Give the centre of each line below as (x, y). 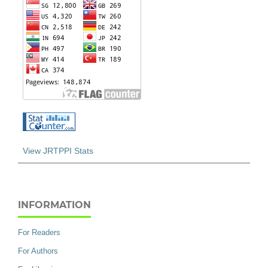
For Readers (39, 233)
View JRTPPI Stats (58, 150)
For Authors (38, 251)
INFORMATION (54, 205)
